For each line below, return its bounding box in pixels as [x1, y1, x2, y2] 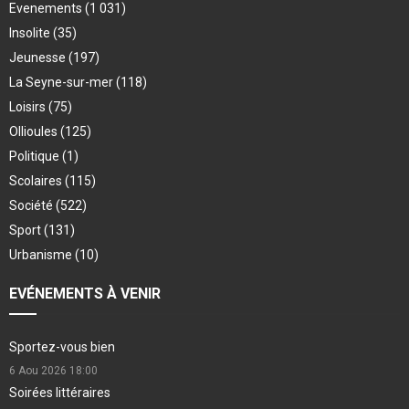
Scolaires [9, 173, 65, 189]
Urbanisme [9, 247, 75, 263]
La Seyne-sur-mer [9, 75, 116, 90]
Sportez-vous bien [9, 340, 115, 355]
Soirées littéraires [9, 385, 110, 401]
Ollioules [9, 124, 60, 140]
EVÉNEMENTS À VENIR [9, 285, 161, 303]
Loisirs [9, 100, 48, 115]
